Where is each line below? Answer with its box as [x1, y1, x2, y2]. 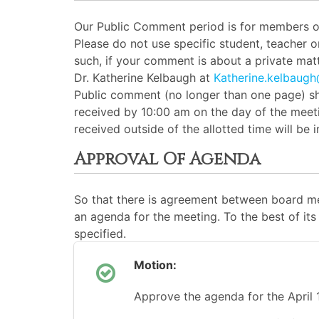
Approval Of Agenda [74, 148, 261, 171]
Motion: [134, 258, 177, 272]
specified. [74, 226, 126, 241]
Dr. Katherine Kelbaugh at [74, 70, 214, 85]
